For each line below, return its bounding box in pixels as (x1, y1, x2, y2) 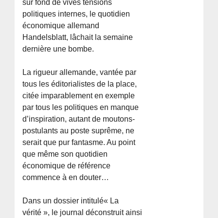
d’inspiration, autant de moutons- (22, 114, 135, 123)
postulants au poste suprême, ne (22, 126, 135, 135)
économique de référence (22, 161, 111, 170)
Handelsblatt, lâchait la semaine (22, 33, 133, 41)
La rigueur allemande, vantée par (22, 68, 137, 76)
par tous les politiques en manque (22, 103, 139, 111)
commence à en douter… (22, 173, 109, 182)
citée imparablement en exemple (22, 91, 135, 100)
